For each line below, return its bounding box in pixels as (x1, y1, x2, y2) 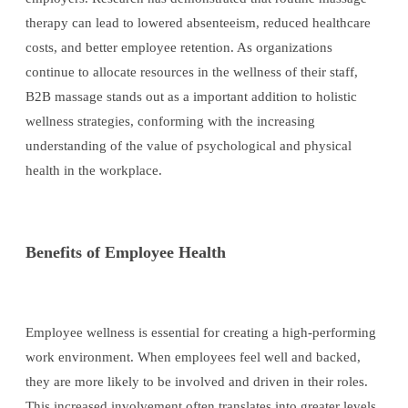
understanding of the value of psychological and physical (25, 138, 352, 154)
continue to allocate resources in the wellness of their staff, (25, 65, 358, 80)
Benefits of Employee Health (25, 242, 226, 261)
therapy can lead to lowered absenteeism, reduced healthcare (25, 15, 371, 31)
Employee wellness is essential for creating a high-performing (25, 325, 376, 341)
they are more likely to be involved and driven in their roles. (25, 374, 368, 390)
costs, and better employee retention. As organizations (25, 40, 332, 56)
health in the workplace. (25, 163, 162, 178)
